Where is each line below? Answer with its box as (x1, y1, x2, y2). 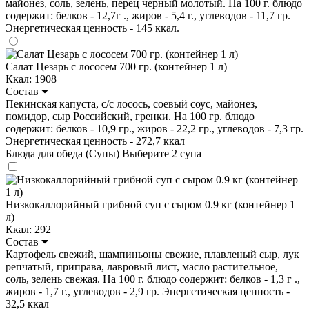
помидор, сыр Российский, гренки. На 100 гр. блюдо (6, 110, 255, 122)
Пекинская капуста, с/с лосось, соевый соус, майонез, (6, 97, 257, 110)
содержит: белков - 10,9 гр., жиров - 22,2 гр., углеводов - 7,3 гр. (6, 122, 303, 134)
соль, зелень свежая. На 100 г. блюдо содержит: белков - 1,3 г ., (6, 272, 300, 285)
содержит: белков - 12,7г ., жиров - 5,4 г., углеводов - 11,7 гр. (6, 9, 290, 21)
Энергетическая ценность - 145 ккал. (6, 21, 179, 34)
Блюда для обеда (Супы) (6, 147, 122, 159)
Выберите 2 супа (122, 147, 201, 159)
